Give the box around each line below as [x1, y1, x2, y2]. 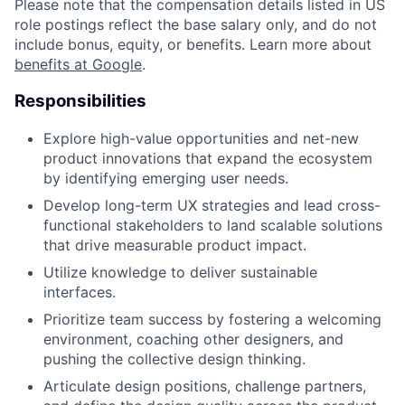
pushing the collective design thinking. [43, 349, 306, 368]
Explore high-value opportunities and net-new [43, 128, 359, 147]
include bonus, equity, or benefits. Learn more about [14, 35, 372, 54]
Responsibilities [14, 90, 146, 111]
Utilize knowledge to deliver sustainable [43, 262, 317, 281]
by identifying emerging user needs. [43, 168, 288, 187]
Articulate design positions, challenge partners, [43, 376, 366, 395]
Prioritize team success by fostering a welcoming [43, 309, 381, 328]
